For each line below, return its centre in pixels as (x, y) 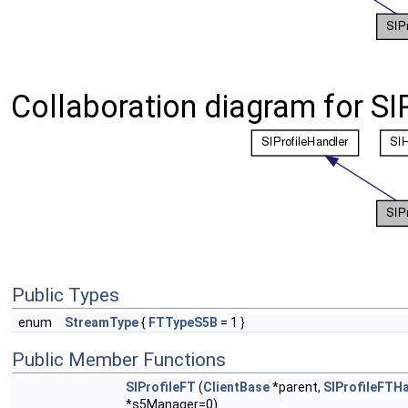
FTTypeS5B (183, 322)
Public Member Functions (119, 360)
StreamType (102, 322)
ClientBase (236, 387)
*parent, (296, 387)
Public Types (66, 295)
